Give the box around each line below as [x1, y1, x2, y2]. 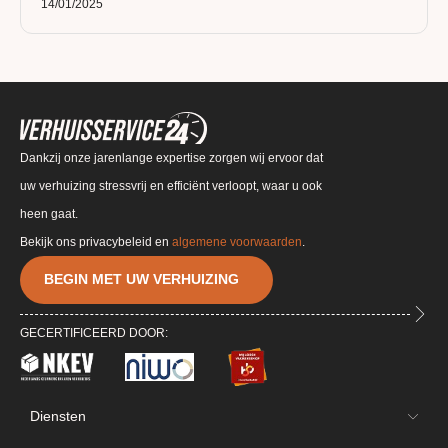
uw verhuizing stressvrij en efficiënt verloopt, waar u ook [20, 179, 322, 194]
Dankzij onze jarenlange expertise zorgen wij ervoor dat [20, 151, 323, 166]
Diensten [30, 408, 86, 425]
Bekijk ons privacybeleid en [20, 235, 172, 250]
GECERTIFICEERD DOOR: [20, 326, 168, 341]
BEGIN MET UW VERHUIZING [44, 271, 239, 288]
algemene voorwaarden [172, 235, 302, 250]
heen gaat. [20, 207, 78, 222]
